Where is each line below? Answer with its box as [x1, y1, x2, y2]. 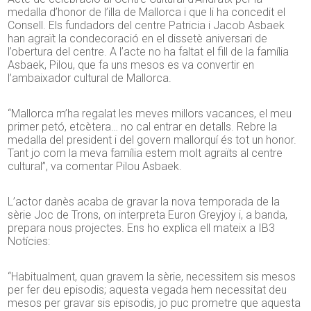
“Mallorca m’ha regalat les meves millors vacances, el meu [8, 107, 292, 121]
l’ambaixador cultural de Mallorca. [8, 72, 172, 85]
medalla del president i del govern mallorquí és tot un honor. [8, 133, 297, 147]
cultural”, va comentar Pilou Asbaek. [8, 160, 183, 174]
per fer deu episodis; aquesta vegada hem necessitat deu [8, 283, 287, 297]
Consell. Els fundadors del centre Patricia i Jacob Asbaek [8, 19, 285, 33]
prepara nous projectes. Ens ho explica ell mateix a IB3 [8, 221, 276, 235]
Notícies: [8, 235, 51, 249]
